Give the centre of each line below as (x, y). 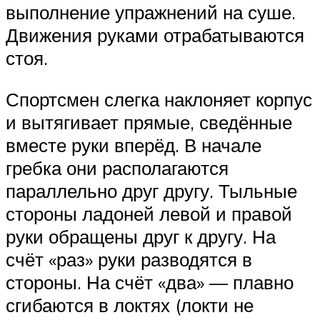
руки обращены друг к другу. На (141, 237)
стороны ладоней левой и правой (149, 214)
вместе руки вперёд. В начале (134, 145)
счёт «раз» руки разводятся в (129, 260)
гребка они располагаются (117, 168)
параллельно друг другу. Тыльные (151, 191)
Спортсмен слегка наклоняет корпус (159, 100)
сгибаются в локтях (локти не (130, 305)
